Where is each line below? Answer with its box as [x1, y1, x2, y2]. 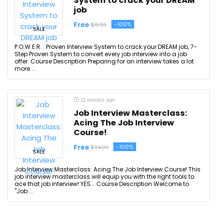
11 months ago [79, 97, 115, 103]
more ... [15, 64, 36, 73]
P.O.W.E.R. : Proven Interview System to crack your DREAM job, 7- [15, 43, 197, 51]
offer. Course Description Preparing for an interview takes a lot [15, 57, 194, 65]
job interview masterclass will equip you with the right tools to [15, 172, 194, 181]
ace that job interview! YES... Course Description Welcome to [15, 180, 189, 188]
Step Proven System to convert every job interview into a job [15, 50, 187, 58]
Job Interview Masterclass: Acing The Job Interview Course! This [15, 165, 201, 173]
